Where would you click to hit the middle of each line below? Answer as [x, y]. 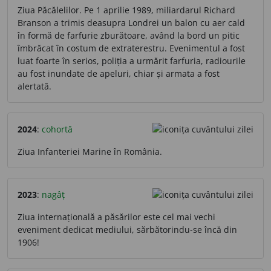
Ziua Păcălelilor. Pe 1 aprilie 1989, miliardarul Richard [126, 10]
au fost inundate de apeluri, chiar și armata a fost [119, 73]
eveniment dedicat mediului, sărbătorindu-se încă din [127, 229]
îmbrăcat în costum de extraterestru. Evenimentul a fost [131, 48]
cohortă [57, 129]
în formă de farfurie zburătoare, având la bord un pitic [129, 35]
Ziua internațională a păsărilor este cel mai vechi [116, 217]
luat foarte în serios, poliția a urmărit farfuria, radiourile [132, 60]
